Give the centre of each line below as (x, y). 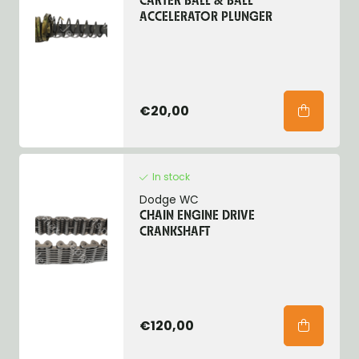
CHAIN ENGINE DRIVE (197, 216)
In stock (171, 177)
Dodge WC (169, 200)
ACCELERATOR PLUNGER (206, 18)
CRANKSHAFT (174, 232)
